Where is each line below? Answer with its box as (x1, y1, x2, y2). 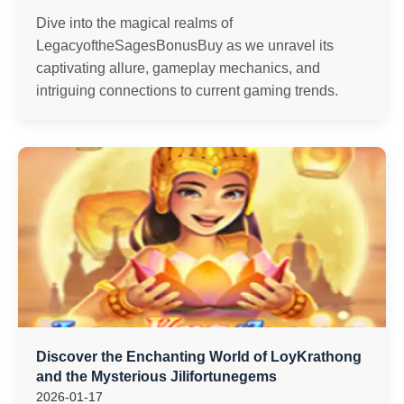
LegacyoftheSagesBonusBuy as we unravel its (36, 38, 334, 53)
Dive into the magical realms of (36, 15, 233, 31)
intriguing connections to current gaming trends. (36, 83, 338, 98)
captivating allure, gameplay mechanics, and (36, 60, 320, 76)
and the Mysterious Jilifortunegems (36, 369, 277, 384)
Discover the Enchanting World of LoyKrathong (36, 349, 362, 364)
